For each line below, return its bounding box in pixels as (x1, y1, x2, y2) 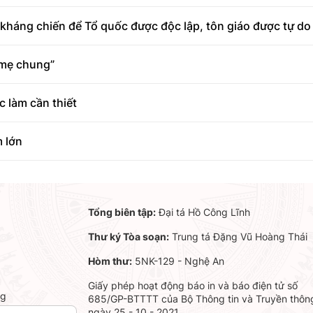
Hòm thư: (87, 254, 132, 267)
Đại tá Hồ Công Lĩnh (155, 205, 250, 218)
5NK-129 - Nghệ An (131, 254, 224, 267)
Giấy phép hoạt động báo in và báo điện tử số (87, 279, 298, 291)
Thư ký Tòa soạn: (87, 230, 169, 242)
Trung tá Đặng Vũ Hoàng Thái (168, 230, 307, 242)
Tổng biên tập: (87, 205, 156, 218)
